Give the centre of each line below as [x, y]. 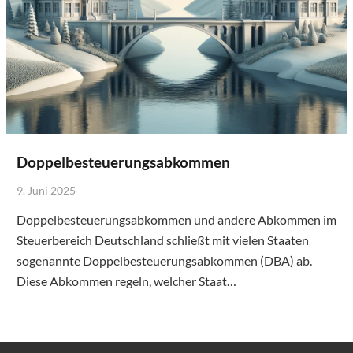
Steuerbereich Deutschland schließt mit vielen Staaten [162, 240]
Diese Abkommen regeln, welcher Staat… [126, 281]
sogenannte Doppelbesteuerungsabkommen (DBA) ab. [164, 260]
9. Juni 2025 [46, 190]
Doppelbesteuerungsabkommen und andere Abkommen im [176, 219]
